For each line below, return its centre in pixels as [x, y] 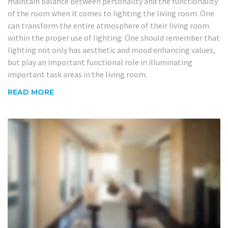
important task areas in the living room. [77, 74]
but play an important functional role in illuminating [100, 62]
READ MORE [31, 92]
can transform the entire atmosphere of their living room [108, 25]
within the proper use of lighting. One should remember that [114, 37]
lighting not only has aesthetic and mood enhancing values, [111, 50]
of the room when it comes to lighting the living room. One [111, 13]
